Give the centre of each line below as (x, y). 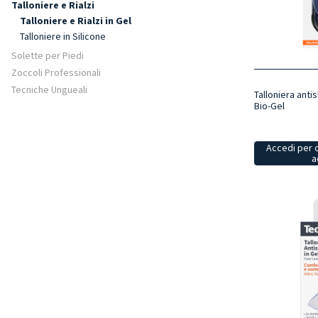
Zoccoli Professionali (56, 72)
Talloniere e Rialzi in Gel (76, 21)
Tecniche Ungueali (49, 89)
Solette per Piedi (48, 55)
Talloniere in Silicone (63, 36)
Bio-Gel (269, 105)
